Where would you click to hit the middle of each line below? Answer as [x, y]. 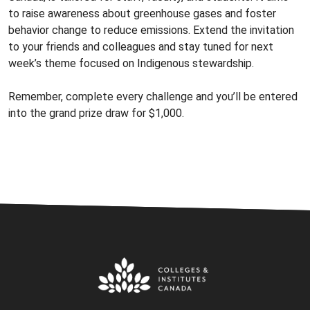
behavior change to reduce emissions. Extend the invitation [151, 30]
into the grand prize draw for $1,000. [96, 113]
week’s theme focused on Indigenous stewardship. [131, 63]
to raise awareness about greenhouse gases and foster [142, 13]
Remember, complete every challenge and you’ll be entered [153, 96]
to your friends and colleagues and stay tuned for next [141, 46]
